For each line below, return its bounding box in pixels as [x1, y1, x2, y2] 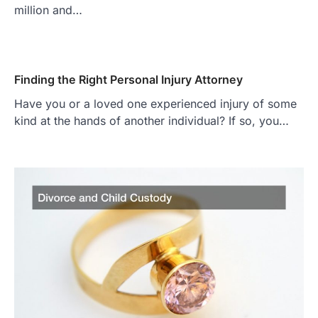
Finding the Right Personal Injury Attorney [14, 72, 243, 87]
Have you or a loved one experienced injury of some [14, 96, 297, 111]
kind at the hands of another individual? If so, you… [14, 113, 289, 128]
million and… [14, 2, 82, 17]
